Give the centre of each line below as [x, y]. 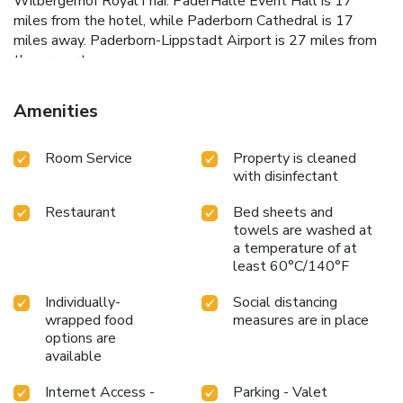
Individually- [83, 302]
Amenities [56, 111]
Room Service [89, 158]
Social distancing [285, 302]
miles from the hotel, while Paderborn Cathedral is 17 [184, 20]
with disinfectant [286, 176]
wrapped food [89, 320]
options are [81, 338]
